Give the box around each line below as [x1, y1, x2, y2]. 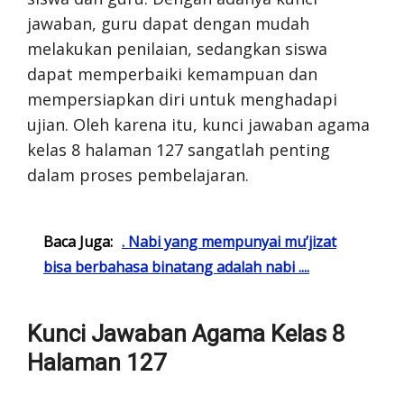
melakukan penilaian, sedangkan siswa [27, 37, 327, 60]
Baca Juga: [43, 231, 113, 252]
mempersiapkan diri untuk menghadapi [27, 87, 337, 110]
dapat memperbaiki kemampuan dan [27, 62, 317, 85]
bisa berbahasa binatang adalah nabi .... [43, 256, 309, 277]
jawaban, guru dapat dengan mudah [27, 12, 309, 34]
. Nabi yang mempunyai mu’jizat [122, 231, 336, 252]
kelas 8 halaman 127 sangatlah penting [27, 138, 330, 161]
